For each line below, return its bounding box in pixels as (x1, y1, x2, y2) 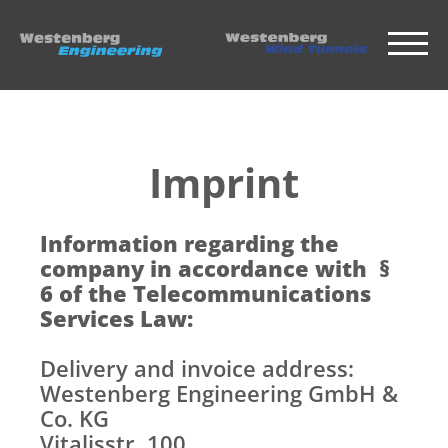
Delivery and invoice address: (40, 353, 354, 383)
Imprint (149, 155, 299, 210)
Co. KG (40, 403, 115, 433)
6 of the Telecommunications (40, 278, 371, 308)
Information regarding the (40, 228, 339, 258)
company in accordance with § (40, 253, 390, 283)
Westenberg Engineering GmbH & (40, 378, 398, 408)
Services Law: (40, 303, 193, 333)
